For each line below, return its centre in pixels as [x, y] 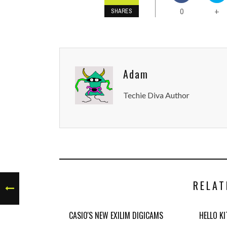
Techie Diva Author [156, 95]
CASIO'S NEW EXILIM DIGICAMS [116, 215]
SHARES [122, 11]
